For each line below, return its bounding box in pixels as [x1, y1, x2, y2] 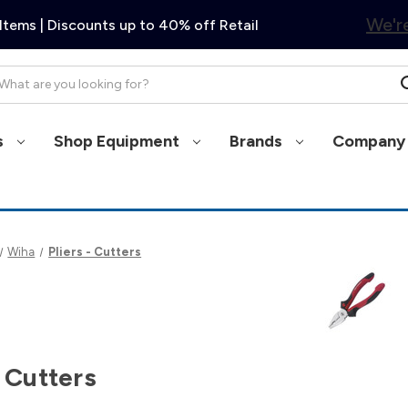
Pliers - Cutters [48, 244, 142, 259]
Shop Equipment [53, 130, 183, 151]
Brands [229, 130, 286, 151]
